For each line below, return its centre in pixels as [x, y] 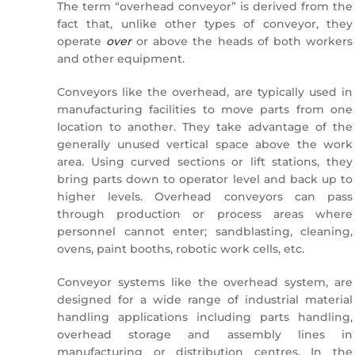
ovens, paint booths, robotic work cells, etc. [181, 249]
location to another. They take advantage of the [205, 127]
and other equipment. [121, 59]
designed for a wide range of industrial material [205, 300]
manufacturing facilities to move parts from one [205, 109]
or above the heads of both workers [242, 41]
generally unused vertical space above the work [205, 144]
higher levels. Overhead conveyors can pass [205, 197]
